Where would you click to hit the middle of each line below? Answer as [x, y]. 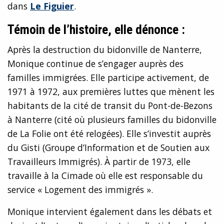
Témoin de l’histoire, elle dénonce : [96, 29]
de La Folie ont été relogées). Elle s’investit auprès [109, 133]
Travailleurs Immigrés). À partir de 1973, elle [99, 161]
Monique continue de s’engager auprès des [95, 63]
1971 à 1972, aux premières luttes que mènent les [111, 91]
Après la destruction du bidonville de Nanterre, [105, 49]
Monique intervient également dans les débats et [110, 211]
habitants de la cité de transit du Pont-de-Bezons [110, 105]
